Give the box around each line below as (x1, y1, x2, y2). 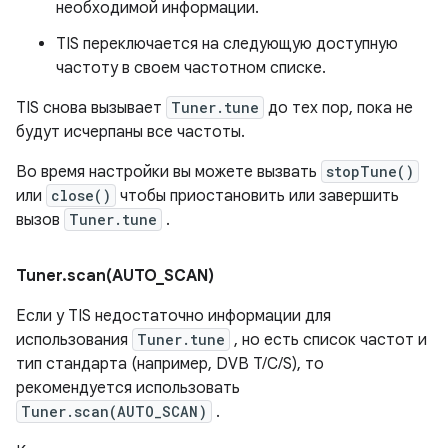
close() (51, 186, 111, 206)
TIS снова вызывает (16, 98, 166, 119)
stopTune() (326, 162, 414, 182)
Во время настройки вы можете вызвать (16, 162, 321, 183)
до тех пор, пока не (264, 98, 413, 119)
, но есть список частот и (230, 330, 427, 351)
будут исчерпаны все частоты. (16, 122, 245, 143)
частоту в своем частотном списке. (56, 58, 326, 79)
